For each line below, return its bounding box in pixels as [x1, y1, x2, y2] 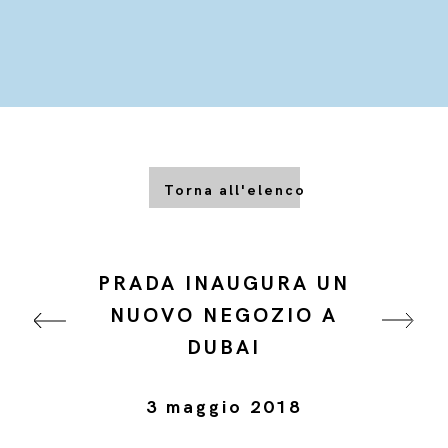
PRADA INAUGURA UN [97, 272, 350, 296]
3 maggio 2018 [145, 397, 302, 418]
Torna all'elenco [163, 182, 306, 199]
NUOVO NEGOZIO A [109, 304, 338, 328]
